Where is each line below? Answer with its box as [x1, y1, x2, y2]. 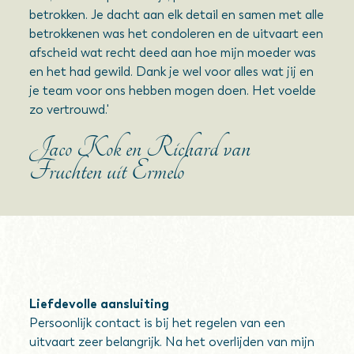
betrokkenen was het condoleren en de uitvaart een [29, 26, 324, 41]
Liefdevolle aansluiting [29, 296, 170, 311]
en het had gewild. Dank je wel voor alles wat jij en [29, 64, 314, 79]
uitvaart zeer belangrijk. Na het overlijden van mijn [29, 334, 315, 349]
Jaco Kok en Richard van [29, 132, 251, 164]
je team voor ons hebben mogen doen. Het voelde [29, 83, 317, 98]
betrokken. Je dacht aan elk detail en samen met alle [29, 7, 325, 22]
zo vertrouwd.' [29, 102, 110, 117]
